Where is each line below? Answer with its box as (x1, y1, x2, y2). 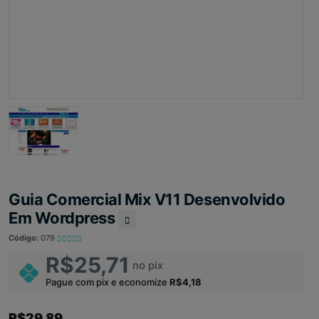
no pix (132, 258, 163, 273)
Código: (9, 233, 41, 244)
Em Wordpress (9, 209, 118, 228)
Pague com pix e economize (46, 276, 169, 288)
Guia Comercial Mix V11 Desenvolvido (9, 190, 286, 209)
